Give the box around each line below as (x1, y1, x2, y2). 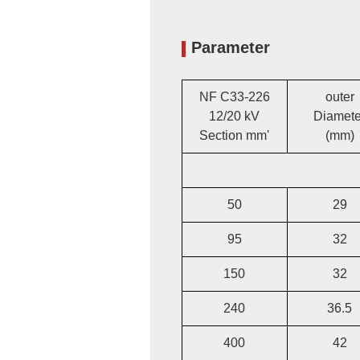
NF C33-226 (198, 89, 270, 104)
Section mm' (199, 128, 270, 142)
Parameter (190, 38, 270, 56)
